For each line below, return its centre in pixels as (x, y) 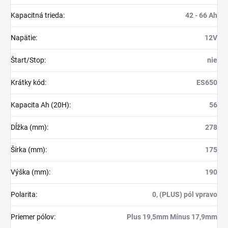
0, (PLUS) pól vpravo (185, 195)
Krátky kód (28, 83)
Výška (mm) (30, 172)
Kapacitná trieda (37, 16)
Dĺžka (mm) (29, 127)
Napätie (23, 38)
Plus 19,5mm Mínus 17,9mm (172, 217)
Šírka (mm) (28, 150)
